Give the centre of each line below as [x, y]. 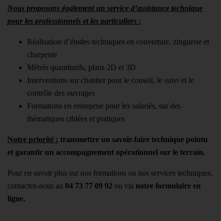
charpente [42, 54]
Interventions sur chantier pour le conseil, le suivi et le [110, 80]
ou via [124, 185]
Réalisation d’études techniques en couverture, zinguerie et [118, 41]
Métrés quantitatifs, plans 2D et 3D [81, 67]
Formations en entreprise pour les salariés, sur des [104, 106]
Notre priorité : [33, 139]
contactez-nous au [35, 185]
